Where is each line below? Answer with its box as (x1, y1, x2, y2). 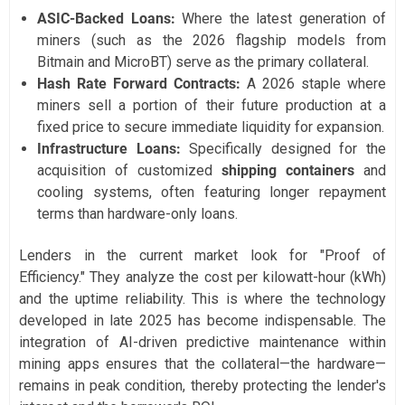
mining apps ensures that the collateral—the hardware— (19, 355, 386, 373)
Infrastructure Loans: (37, 140, 181, 158)
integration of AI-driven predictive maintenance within (19, 334, 386, 352)
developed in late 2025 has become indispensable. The (19, 312, 386, 330)
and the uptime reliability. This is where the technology (19, 290, 386, 308)
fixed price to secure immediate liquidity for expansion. (37, 118, 384, 137)
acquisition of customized (37, 162, 221, 180)
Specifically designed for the (180, 140, 387, 158)
